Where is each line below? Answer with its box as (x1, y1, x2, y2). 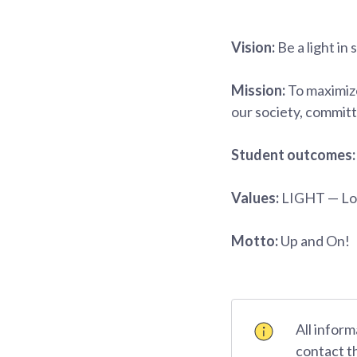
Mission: (231, 80, 285, 99)
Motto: (231, 231, 278, 249)
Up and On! (278, 231, 350, 249)
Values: (231, 188, 279, 206)
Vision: (231, 37, 275, 56)
